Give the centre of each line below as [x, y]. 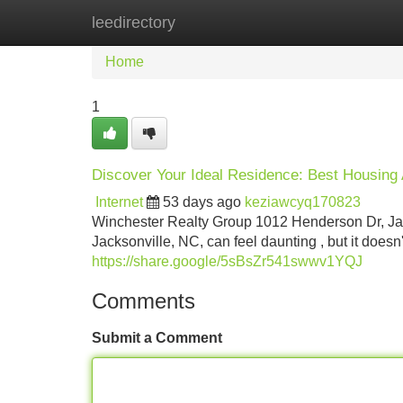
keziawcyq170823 [303, 202]
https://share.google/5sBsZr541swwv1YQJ [227, 261]
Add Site [350, 22]
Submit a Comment [157, 338]
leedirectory [134, 22]
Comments [143, 301]
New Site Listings [240, 22]
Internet [119, 202]
